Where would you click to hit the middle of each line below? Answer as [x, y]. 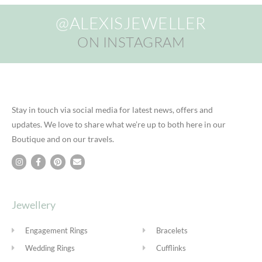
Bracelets [172, 230]
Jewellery [34, 205]
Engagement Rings [56, 230]
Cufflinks [171, 248]
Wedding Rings [50, 248]
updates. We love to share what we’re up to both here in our [119, 124]
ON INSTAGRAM [131, 42]
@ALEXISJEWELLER [131, 23]
